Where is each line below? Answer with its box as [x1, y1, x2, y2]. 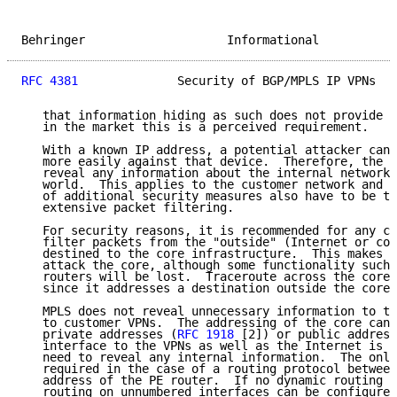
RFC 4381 [21, 74, 78, 89]
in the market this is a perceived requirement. [21, 120, 369, 135]
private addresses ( [21, 327, 177, 342]
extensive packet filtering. [21, 200, 234, 215]
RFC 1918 [177, 327, 234, 342]
